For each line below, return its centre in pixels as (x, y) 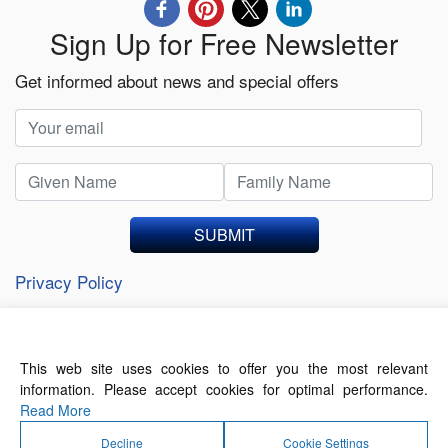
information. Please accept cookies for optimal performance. (224, 389)
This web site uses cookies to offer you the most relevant (224, 368)
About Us (102, 386)
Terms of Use (331, 386)
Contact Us (210, 386)
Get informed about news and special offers (177, 80)
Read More (55, 410)
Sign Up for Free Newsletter (224, 42)
